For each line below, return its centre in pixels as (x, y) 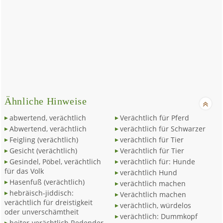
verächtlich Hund (148, 172)
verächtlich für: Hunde (157, 162)
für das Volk (24, 171)
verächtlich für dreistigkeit (49, 202)
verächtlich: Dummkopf (159, 216)
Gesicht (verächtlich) (44, 151)
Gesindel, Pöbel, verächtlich (56, 162)
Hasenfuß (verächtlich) (47, 182)
